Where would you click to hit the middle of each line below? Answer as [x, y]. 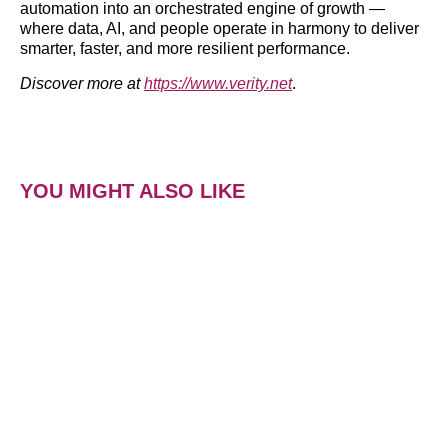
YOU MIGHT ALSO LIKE [132, 191]
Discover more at [82, 83]
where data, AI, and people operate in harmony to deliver [219, 29]
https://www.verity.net [218, 83]
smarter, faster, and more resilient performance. [185, 49]
